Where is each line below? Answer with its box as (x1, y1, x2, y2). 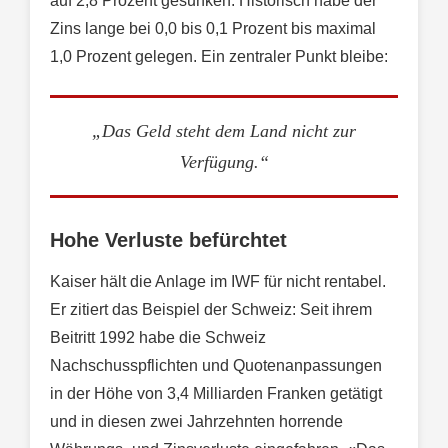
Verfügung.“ (179, 151, 269, 172)
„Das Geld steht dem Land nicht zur (92, 120, 356, 141)
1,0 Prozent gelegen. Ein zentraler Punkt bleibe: (50, 48, 388, 66)
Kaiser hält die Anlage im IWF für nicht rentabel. (50, 273, 386, 291)
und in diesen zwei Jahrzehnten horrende (50, 413, 343, 431)
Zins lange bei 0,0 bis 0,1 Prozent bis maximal (50, 20, 376, 38)
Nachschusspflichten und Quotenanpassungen (50, 357, 382, 375)
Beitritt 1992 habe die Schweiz (50, 329, 266, 347)
